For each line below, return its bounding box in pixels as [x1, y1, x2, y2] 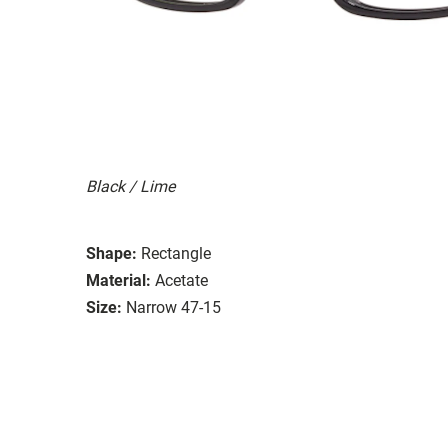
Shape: [86, 243, 137, 263]
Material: [86, 270, 151, 290]
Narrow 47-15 [126, 297, 221, 317]
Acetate [155, 270, 208, 290]
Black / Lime [86, 176, 175, 196]
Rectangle [141, 243, 211, 263]
